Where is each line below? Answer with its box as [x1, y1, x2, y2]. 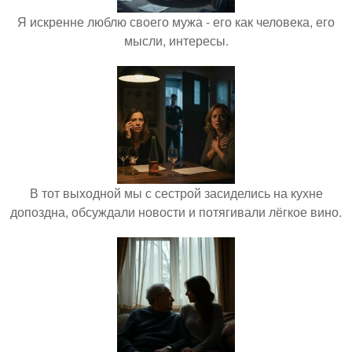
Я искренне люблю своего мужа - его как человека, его [17, 12, 335, 31]
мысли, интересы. [123, 31, 229, 49]
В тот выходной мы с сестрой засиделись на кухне [29, 183, 323, 202]
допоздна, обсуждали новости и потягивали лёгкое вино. [10, 202, 342, 221]
